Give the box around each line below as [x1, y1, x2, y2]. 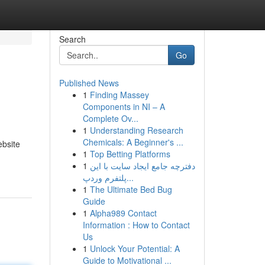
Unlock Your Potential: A [89, 243, 180, 254]
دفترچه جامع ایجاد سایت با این [89, 160, 195, 172]
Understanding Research [89, 124, 183, 136]
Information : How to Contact [82, 219, 190, 231]
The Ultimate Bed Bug [89, 183, 172, 195]
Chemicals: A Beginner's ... [82, 136, 183, 148]
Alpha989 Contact [89, 207, 157, 219]
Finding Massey [89, 89, 149, 101]
